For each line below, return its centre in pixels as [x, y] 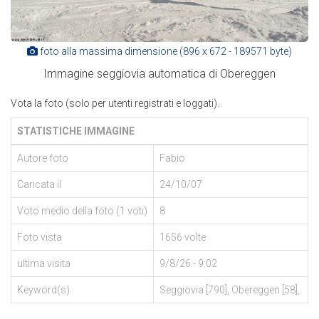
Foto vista [40, 237]
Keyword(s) [43, 289]
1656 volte [183, 237]
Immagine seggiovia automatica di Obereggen [159, 73]
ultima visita [44, 263]
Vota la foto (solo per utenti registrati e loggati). [115, 103]
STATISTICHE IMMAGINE [76, 131]
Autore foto [43, 158]
